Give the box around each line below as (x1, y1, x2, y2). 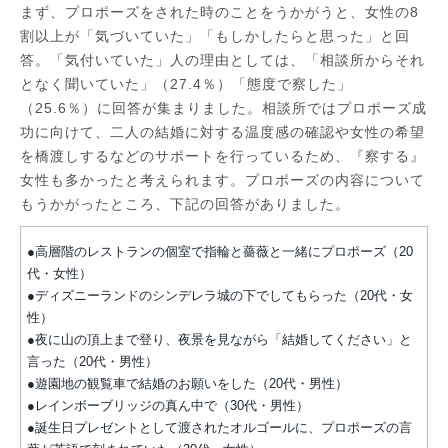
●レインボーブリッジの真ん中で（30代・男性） (27, 399, 309, 414)
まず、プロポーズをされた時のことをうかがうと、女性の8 (20, 3, 419, 20)
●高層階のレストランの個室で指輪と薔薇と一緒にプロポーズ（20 (27, 245, 413, 260)
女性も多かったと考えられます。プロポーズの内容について (20, 171, 425, 188)
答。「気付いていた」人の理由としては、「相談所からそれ (20, 51, 425, 68)
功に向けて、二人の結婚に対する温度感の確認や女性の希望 (20, 123, 425, 140)
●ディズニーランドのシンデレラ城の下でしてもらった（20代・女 (27, 289, 413, 304)
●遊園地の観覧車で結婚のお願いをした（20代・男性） (27, 377, 348, 392)
